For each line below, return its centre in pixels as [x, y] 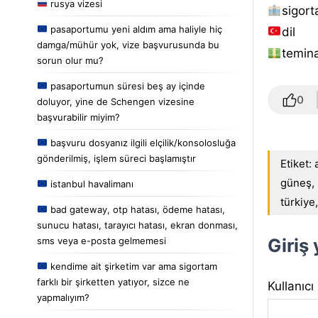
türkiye [298, 202]
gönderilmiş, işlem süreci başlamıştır [116, 158]
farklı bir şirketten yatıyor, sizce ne [113, 281]
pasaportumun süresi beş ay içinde [126, 86]
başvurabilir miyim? [78, 117]
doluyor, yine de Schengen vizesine [116, 101]
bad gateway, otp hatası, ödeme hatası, [136, 209]
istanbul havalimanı [90, 183]
